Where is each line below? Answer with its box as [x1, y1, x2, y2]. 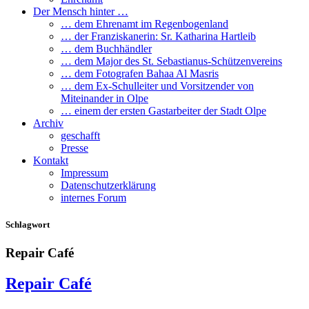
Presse [61, 142, 88, 154]
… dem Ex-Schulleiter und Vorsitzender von [61, 80, 254, 92]
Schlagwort [6, 219, 50, 230]
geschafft [61, 130, 100, 141]
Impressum [61, 167, 108, 179]
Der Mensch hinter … [33, 6, 128, 17]
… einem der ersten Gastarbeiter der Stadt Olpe [61, 105, 266, 117]
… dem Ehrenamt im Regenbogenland [61, 18, 228, 30]
